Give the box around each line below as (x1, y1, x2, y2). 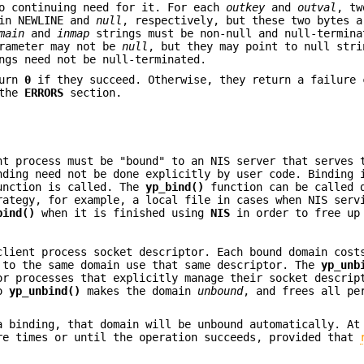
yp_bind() (145, 180, 205, 193)
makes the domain (80, 284, 198, 298)
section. (63, 85, 123, 99)
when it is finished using (35, 206, 211, 219)
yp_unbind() (9, 284, 81, 298)
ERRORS (24, 85, 64, 99)
